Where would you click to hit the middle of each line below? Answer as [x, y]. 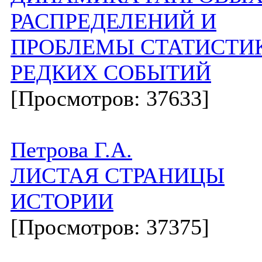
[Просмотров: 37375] [110, 227]
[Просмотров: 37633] [110, 98]
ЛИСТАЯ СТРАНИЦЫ [118, 175]
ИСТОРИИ [62, 201]
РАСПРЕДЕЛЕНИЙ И [113, 21]
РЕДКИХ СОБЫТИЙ [111, 73]
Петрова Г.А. [71, 150]
